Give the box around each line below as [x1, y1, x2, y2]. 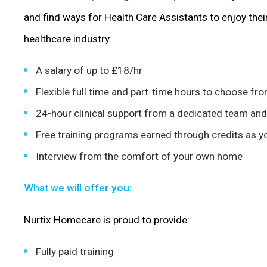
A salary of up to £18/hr [36, 64, 142, 76]
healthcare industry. [24, 32, 111, 45]
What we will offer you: [24, 182, 132, 194]
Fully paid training [36, 246, 114, 258]
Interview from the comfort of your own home [36, 150, 243, 162]
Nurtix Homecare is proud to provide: [24, 213, 190, 226]
